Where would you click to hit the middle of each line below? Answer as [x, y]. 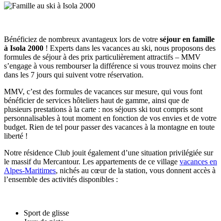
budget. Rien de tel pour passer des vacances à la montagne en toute [109, 127]
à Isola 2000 [24, 48]
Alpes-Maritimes [30, 170]
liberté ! [17, 136]
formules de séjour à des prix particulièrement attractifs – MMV [102, 57]
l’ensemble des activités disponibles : [61, 179]
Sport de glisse [46, 213]
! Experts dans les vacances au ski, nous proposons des [129, 48]
